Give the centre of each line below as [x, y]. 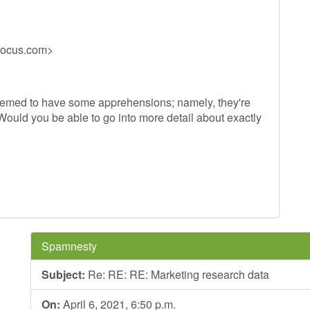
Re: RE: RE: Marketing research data [177, 274]
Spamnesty [69, 246]
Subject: [63, 274]
